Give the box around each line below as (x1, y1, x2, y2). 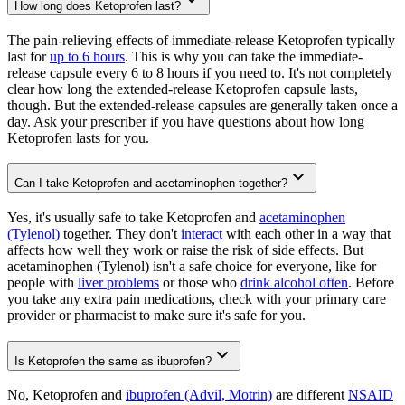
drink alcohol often (240, 275, 348, 291)
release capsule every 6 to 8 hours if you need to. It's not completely (7, 64, 392, 80)
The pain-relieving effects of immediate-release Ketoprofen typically (7, 32, 395, 48)
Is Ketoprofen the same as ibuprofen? (14, 353, 212, 368)
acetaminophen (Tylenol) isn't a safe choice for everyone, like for (7, 259, 376, 275)
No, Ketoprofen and (7, 387, 126, 403)
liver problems (78, 275, 159, 291)
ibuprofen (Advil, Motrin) (126, 387, 272, 403)
